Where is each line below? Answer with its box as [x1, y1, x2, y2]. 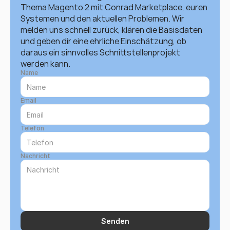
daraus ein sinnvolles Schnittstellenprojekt [21, 47, 180, 58]
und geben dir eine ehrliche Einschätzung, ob [21, 35, 186, 47]
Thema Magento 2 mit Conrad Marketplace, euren [21, 2, 207, 13]
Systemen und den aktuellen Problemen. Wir [21, 13, 184, 24]
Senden [101, 217, 129, 225]
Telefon [21, 124, 44, 132]
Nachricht [21, 152, 50, 160]
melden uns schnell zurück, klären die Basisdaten [21, 24, 202, 35]
